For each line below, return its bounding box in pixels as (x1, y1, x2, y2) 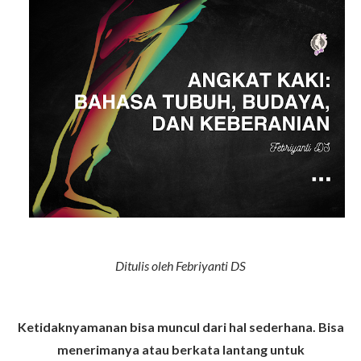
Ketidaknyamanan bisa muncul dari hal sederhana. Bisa (17, 319, 344, 334)
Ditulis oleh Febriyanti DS (115, 258, 246, 273)
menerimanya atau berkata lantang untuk (56, 342, 305, 357)
